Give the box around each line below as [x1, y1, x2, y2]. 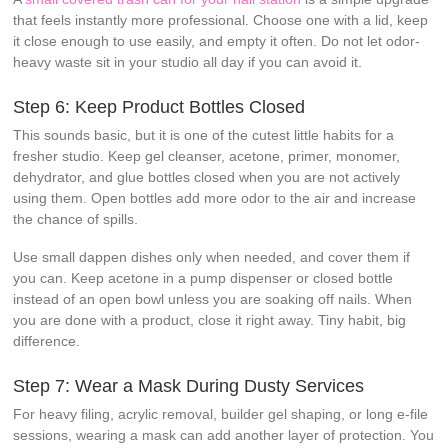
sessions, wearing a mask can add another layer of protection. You [13, 426, 435, 443]
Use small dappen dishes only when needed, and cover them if [13, 248, 411, 265]
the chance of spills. [13, 210, 139, 227]
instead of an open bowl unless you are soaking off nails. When [13, 290, 413, 307]
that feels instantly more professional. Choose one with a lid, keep [13, 11, 429, 28]
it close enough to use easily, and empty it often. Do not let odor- [13, 32, 421, 49]
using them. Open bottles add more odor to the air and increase [13, 189, 417, 206]
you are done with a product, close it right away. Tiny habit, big [13, 311, 407, 328]
